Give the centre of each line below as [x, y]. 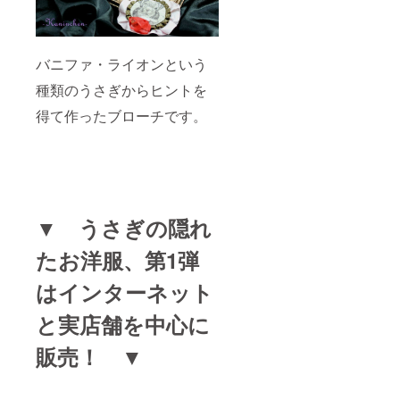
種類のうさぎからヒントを [121, 89]
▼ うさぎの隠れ [124, 227]
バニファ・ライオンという [121, 63]
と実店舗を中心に [123, 324]
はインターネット [125, 292]
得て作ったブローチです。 [121, 115]
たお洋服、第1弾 [117, 259]
